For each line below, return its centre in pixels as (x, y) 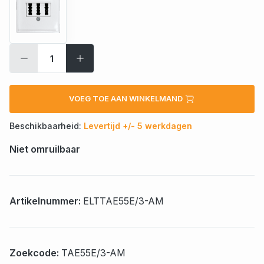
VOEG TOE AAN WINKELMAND (127, 98)
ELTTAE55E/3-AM (123, 201)
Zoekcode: (35, 253)
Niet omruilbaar (45, 149)
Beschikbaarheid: (47, 126)
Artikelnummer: (46, 201)
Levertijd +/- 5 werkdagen (138, 126)
